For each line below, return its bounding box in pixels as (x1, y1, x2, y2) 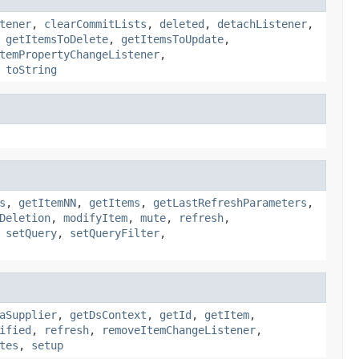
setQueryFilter (70, 226, 159, 240)
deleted (159, 17, 204, 30)
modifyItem (63, 211, 127, 224)
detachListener (217, 17, 307, 30)
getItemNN (18, 196, 76, 209)
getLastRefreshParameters (153, 196, 307, 209)
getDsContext (70, 308, 147, 321)
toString (6, 63, 57, 76)
